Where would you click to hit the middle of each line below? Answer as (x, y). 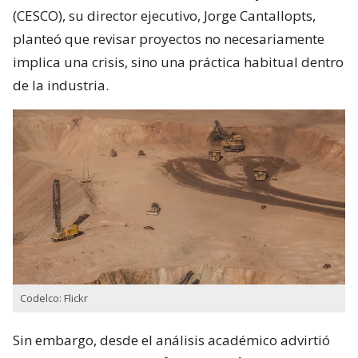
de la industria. (61, 85)
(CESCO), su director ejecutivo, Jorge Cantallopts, (164, 15)
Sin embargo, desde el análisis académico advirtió (171, 340)
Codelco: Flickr (54, 298)
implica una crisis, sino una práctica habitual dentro (178, 62)
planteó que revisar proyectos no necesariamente (169, 38)
